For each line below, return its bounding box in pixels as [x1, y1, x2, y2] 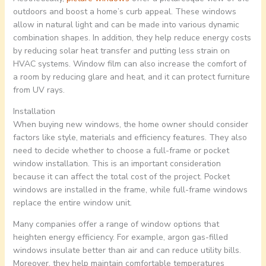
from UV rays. [12, 84, 65, 96]
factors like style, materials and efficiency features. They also [12, 132, 247, 144]
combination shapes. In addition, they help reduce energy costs [12, 32, 251, 44]
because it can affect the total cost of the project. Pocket [12, 171, 230, 183]
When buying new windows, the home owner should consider [12, 119, 248, 131]
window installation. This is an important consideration [12, 158, 221, 170]
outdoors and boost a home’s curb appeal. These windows [12, 6, 236, 18]
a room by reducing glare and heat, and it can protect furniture [12, 71, 250, 83]
